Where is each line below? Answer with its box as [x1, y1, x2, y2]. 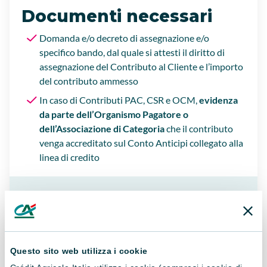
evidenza [197, 94, 238, 105]
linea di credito [39, 151, 100, 163]
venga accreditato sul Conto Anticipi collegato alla [39, 137, 243, 148]
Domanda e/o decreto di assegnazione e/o [39, 32, 209, 44]
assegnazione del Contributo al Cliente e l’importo [39, 61, 243, 72]
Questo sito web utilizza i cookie [10, 246, 147, 256]
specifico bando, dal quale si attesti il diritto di [39, 46, 225, 58]
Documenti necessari [21, 6, 212, 26]
